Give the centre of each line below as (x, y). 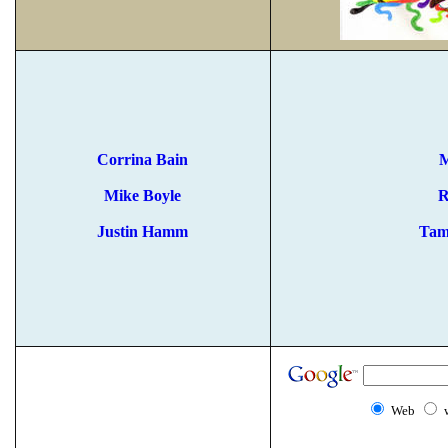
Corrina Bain (142, 159)
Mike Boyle (142, 195)
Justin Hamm (142, 231)
